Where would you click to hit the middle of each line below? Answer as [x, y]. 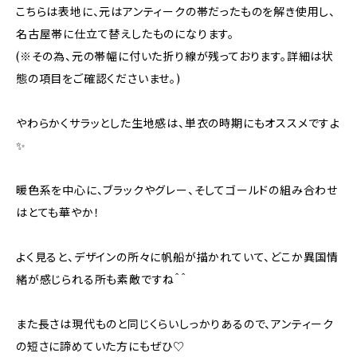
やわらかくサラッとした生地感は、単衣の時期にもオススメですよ [178, 124]
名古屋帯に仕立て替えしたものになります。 [125, 34]
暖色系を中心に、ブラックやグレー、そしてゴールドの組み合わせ [177, 190]
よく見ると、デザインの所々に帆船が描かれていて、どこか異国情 [177, 257]
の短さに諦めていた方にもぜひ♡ [100, 347]
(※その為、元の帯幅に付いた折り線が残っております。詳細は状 [175, 57]
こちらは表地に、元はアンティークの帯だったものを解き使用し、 [176, 12]
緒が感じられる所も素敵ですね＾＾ [102, 280]
